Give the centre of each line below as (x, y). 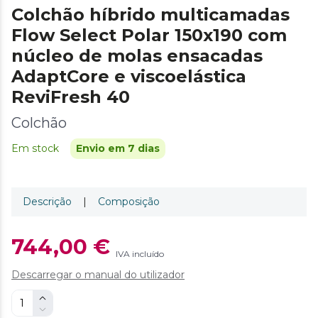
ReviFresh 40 (71, 97)
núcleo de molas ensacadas (137, 55)
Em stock (35, 148)
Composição (129, 201)
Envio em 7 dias (118, 148)
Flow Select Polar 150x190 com (149, 35)
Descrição (47, 201)
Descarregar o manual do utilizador (98, 274)
